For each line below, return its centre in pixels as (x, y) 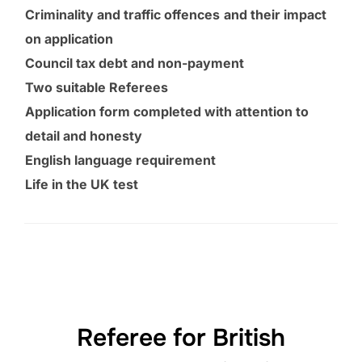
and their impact (275, 15)
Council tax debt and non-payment (135, 63)
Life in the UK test (82, 185)
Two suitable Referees (97, 88)
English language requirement (120, 160)
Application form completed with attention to (167, 112)
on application (69, 39)
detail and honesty (84, 136)
